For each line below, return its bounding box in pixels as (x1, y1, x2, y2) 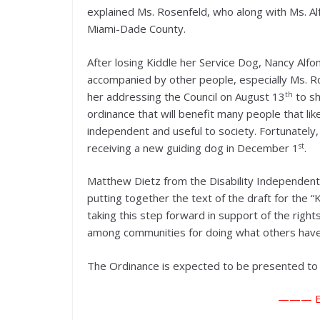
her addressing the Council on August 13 (87, 89, 285, 104)
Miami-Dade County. (87, 21, 186, 36)
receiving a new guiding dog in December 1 (87, 140, 299, 155)
